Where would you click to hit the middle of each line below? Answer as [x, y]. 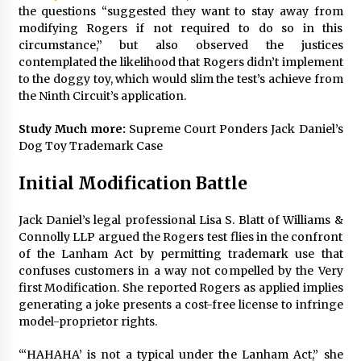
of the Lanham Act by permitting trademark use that [180, 254]
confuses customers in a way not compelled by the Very [180, 271]
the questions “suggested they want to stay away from [180, 11]
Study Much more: [73, 129]
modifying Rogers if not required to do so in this [180, 28]
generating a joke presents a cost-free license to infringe [180, 305]
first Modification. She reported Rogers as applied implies [180, 288]
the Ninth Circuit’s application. [102, 96]
